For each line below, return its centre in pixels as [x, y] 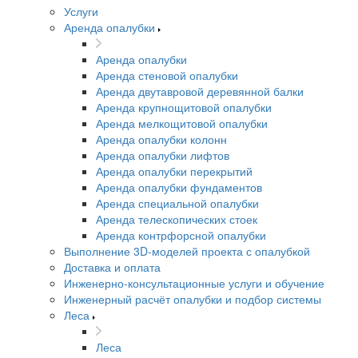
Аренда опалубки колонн [161, 139]
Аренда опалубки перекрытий [174, 171]
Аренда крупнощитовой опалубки [184, 107]
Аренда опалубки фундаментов [179, 187]
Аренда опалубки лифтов [163, 155]
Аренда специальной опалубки [177, 203]
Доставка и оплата [112, 267]
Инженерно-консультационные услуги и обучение [194, 283]
